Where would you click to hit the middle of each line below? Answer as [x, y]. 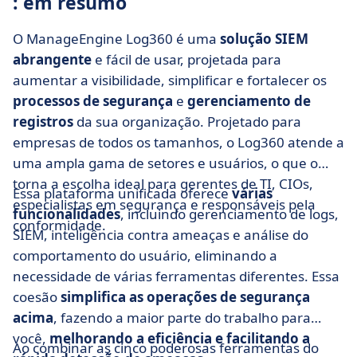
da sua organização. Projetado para [187, 122]
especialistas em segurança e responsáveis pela [164, 204]
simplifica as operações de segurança [185, 297]
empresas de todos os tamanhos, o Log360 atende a [178, 142]
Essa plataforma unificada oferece [122, 193]
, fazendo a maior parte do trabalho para [182, 318]
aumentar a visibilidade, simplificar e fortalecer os [170, 80]
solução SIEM [264, 39]
